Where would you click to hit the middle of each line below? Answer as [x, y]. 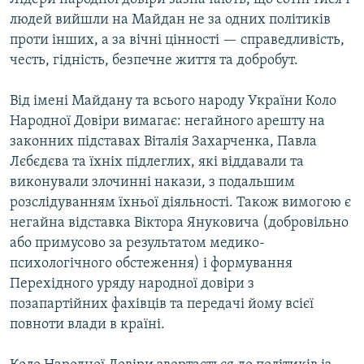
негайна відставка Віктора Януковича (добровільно [179, 223]
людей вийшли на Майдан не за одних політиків [170, 20]
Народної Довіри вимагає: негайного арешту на [167, 122]
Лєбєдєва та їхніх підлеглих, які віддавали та [157, 162]
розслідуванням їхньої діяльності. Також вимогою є [180, 203]
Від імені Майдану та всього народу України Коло [173, 102]
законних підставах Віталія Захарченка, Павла [163, 142]
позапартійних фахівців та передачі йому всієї [162, 305]
